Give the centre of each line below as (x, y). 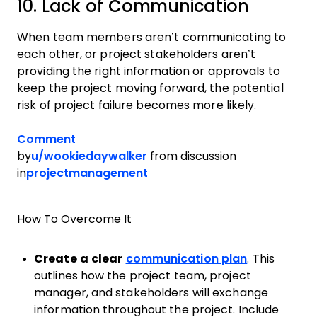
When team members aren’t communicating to (152, 37)
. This (261, 259)
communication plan (186, 259)
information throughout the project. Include (157, 310)
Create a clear (80, 259)
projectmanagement (87, 173)
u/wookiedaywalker (89, 156)
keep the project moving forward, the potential (150, 88)
